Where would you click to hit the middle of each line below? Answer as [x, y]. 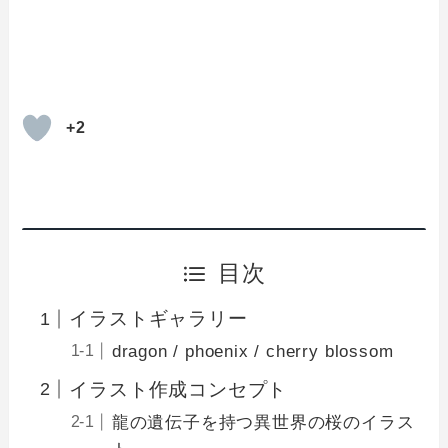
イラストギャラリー [158, 318]
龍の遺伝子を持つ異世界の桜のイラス [263, 422]
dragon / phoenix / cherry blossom [252, 352]
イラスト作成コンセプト [178, 389]
